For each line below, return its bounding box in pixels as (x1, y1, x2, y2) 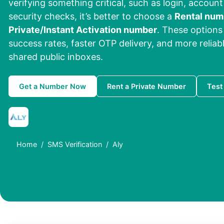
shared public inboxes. (8, 51, 103, 62)
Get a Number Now (19, 82, 86, 91)
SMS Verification (47, 140, 102, 149)
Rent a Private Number (107, 82, 186, 91)
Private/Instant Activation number (8, 24, 157, 35)
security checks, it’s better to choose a (8, 11, 174, 22)
